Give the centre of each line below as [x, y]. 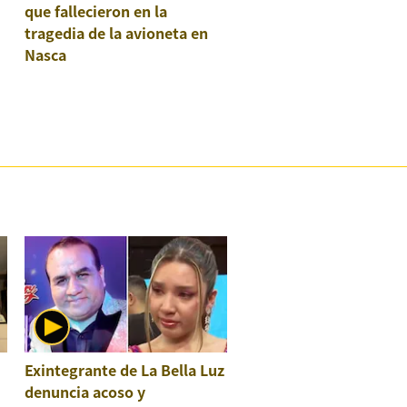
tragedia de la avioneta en [117, 32]
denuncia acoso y [85, 391]
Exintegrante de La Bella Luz [125, 369]
